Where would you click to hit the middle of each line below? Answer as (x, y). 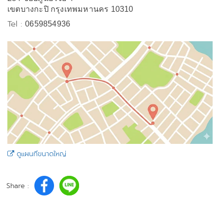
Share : (18, 186)
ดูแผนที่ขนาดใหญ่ (40, 154)
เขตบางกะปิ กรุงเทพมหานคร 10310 (70, 9)
